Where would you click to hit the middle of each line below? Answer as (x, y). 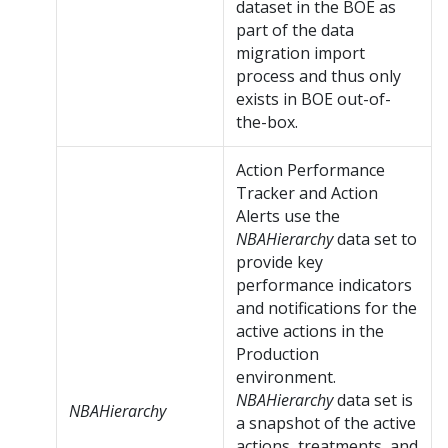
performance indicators (324, 285)
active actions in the (310, 331)
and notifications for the (326, 308)
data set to (375, 239)
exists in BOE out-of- (313, 99)
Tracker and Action (307, 193)
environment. (286, 377)
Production (277, 354)
